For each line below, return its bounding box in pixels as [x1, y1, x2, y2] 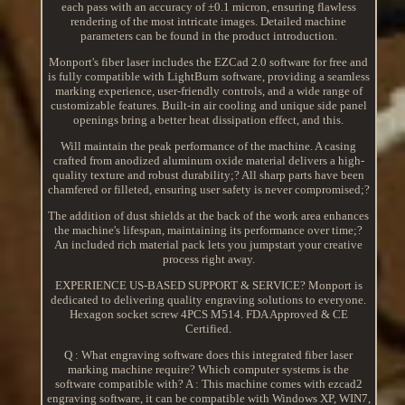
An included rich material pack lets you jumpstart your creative [54, 238, 363, 252]
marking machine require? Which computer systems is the [68, 363, 350, 377]
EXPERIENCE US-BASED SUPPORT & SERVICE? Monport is [54, 278, 363, 293]
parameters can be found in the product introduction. [80, 29, 337, 43]
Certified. [185, 322, 232, 336]
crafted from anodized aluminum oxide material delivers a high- [52, 154, 364, 168]
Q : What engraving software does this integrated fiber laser [64, 348, 353, 363]
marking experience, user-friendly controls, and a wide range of [54, 84, 363, 99]
